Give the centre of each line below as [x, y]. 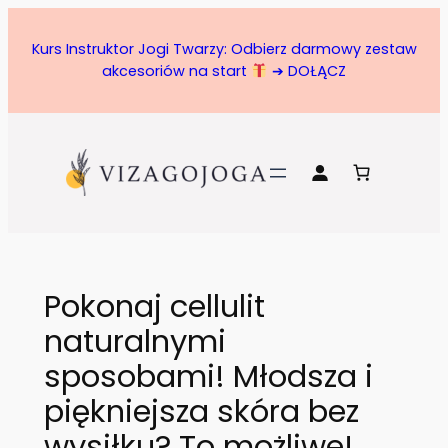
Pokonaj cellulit [154, 307]
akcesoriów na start [177, 71]
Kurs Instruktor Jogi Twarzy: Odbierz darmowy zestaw [224, 49]
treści [30, 72]
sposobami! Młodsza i [208, 377]
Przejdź [36, 20]
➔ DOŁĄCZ [306, 71]
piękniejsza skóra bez [201, 412]
